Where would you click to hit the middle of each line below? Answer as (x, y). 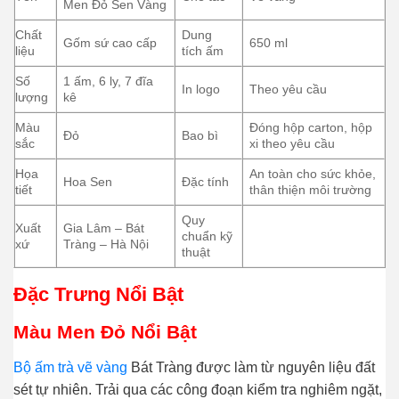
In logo (201, 90)
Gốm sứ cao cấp (110, 43)
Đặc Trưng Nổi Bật (98, 295)
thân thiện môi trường (311, 190)
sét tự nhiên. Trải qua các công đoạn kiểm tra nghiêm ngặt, (198, 389)
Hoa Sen (88, 182)
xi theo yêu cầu (293, 144)
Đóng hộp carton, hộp (311, 128)
